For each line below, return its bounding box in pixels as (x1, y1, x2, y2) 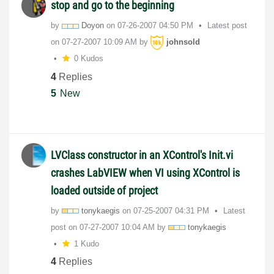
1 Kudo (73, 239, 99, 248)
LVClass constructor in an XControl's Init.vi (51, 148, 233, 161)
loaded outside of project (51, 183, 158, 197)
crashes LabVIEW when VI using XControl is (51, 166, 240, 179)
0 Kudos (73, 54, 103, 64)
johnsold (166, 37, 200, 47)
